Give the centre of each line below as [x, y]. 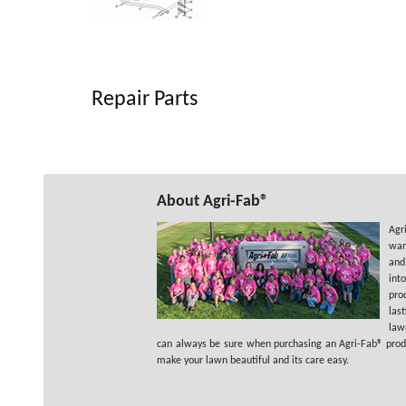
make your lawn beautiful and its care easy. [253, 361]
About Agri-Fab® [213, 202]
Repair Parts [145, 100]
